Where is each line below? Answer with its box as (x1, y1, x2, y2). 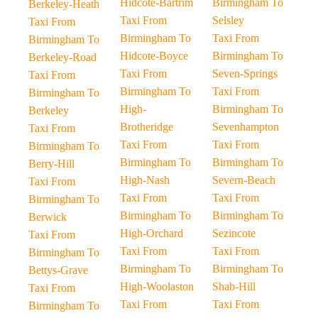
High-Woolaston (120, 280, 194, 292)
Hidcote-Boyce (120, 50, 189, 62)
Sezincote (212, 227, 256, 239)
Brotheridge (120, 121, 174, 133)
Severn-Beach (212, 174, 275, 186)
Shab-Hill (212, 280, 256, 292)
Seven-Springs (212, 67, 278, 79)
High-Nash (120, 174, 170, 186)
